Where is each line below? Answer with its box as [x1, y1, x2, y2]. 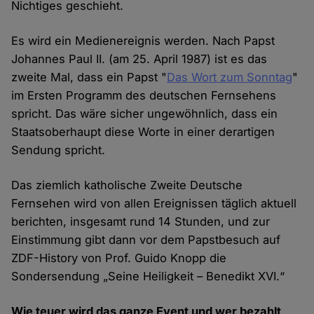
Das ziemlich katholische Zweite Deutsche [11, 178, 243, 193]
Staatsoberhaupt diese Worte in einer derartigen [11, 125, 275, 139]
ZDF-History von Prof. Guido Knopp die [11, 251, 227, 266]
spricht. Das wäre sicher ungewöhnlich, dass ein [11, 107, 278, 121]
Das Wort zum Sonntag [167, 70, 293, 85]
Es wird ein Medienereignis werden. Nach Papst [11, 34, 275, 48]
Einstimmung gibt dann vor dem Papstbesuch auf [11, 233, 281, 247]
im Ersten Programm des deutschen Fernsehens [11, 88, 277, 103]
